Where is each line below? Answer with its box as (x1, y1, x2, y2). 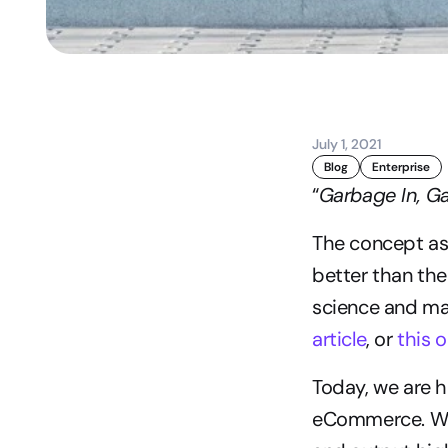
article (312, 326, 367, 352)
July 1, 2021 (312, 135, 381, 153)
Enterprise (372, 158, 430, 175)
